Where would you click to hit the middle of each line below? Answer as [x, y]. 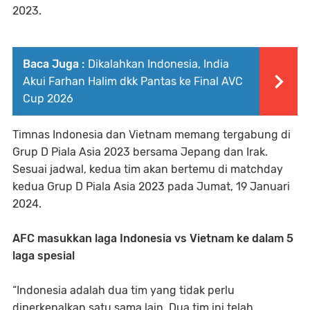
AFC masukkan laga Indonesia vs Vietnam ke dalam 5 [153, 238]
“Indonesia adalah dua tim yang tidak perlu [124, 290]
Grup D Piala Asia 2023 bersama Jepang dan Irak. [140, 152]
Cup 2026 [48, 98]
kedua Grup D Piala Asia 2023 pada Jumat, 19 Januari [151, 186]
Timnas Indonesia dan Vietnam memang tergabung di [152, 134]
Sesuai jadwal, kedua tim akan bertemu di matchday [148, 169]
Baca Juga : [54, 64]
